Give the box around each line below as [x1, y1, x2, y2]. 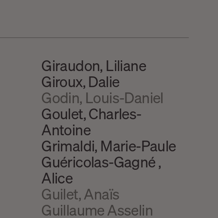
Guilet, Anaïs [41, 184, 120, 203]
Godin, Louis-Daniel [41, 88, 163, 107]
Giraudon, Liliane [41, 56, 146, 75]
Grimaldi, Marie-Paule [41, 136, 176, 155]
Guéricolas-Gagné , [41, 152, 162, 171]
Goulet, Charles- [41, 104, 142, 123]
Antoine [41, 120, 91, 139]
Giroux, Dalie [41, 72, 120, 91]
